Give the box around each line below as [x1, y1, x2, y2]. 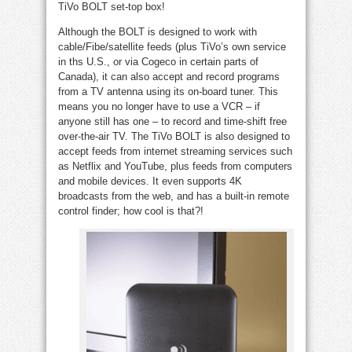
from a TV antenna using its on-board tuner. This [58, 86, 278, 98]
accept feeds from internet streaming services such [58, 145, 292, 158]
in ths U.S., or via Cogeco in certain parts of [58, 56, 258, 68]
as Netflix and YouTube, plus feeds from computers [58, 160, 292, 173]
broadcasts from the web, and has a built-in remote [58, 190, 289, 203]
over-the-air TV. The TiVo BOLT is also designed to [58, 130, 290, 143]
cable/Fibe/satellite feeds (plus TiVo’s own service [58, 41, 286, 53]
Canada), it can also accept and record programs [58, 71, 280, 83]
